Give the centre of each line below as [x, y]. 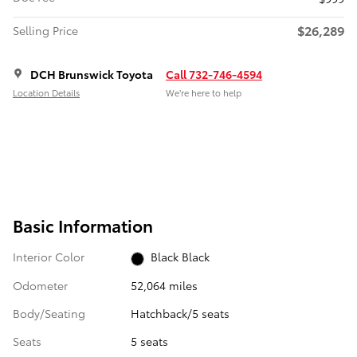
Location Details [46, 92]
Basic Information [83, 226]
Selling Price [45, 31]
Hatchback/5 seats [180, 313]
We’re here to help [204, 92]
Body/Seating [49, 313]
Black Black [180, 257]
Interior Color [49, 257]
